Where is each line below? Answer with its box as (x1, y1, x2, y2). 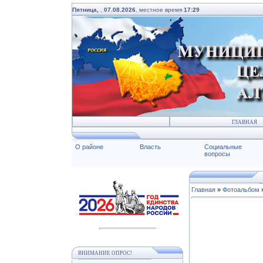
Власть (140, 143, 161, 150)
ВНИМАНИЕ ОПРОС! (78, 250, 132, 257)
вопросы (204, 150, 230, 157)
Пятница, (72, 6, 100, 13)
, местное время (136, 6, 184, 13)
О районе (75, 143, 103, 150)
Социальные (204, 143, 242, 150)
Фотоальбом (222, 186, 259, 193)
